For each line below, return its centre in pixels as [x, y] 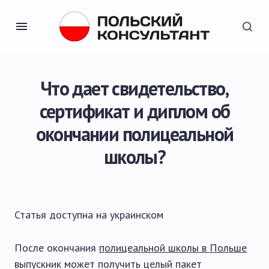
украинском [137, 215]
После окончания [57, 248]
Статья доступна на [62, 215]
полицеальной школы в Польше [173, 248]
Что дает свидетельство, [134, 88]
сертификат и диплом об [134, 111]
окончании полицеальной [134, 134]
